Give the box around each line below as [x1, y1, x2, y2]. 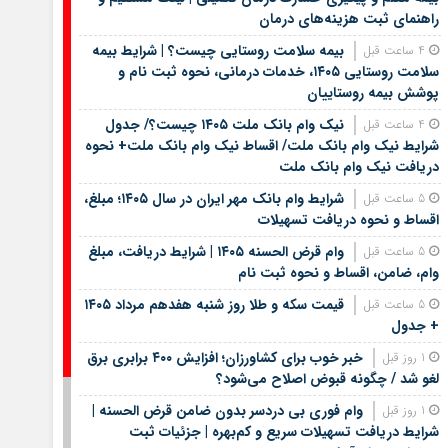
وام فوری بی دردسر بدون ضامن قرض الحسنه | [91, 399, 363, 422]
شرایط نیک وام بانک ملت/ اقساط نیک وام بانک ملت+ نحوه [84, 134, 439, 157]
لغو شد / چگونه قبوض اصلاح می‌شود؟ [215, 367, 439, 390]
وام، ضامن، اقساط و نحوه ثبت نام [237, 261, 439, 284]
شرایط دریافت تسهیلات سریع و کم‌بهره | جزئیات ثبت [128, 420, 439, 443]
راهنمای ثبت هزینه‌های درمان [258, 7, 439, 30]
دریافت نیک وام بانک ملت [278, 155, 439, 178]
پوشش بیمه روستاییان [306, 81, 439, 104]
